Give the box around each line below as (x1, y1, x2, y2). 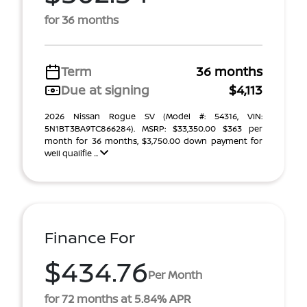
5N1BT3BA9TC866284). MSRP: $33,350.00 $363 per (45, 123, 262, 134)
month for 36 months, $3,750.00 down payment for (45, 135, 262, 147)
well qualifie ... (45, 147, 100, 159)
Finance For (45, 227, 135, 248)
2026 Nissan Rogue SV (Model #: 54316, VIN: (45, 110, 262, 122)
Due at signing (61, 82, 149, 98)
